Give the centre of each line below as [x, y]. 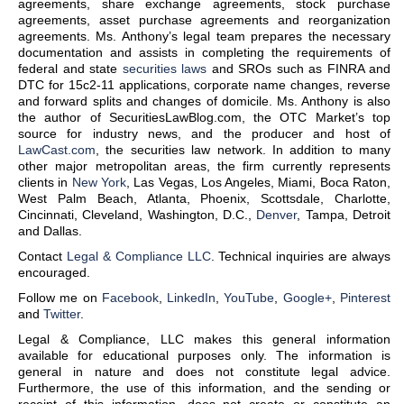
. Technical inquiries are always [300, 256]
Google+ [307, 298]
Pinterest [366, 298]
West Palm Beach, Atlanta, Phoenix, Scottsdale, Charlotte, [204, 198]
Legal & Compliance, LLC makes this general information [204, 339]
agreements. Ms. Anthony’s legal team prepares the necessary [204, 36]
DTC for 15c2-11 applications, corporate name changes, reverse [204, 85]
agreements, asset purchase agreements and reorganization [204, 20]
